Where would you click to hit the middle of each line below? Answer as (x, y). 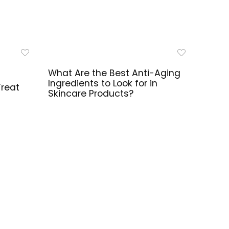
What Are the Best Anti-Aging (114, 73)
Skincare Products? (91, 93)
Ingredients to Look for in (103, 83)
